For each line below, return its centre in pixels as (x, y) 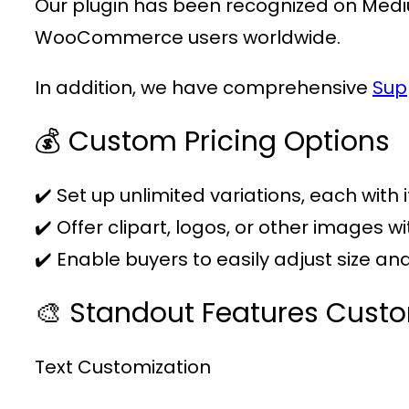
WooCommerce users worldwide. (188, 38)
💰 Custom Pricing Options (212, 141)
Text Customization (123, 367)
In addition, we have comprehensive (204, 88)
